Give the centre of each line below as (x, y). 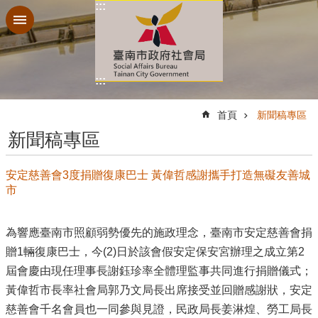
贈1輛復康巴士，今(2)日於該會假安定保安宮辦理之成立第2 (155, 251)
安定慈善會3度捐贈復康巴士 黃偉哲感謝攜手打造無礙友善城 (158, 175)
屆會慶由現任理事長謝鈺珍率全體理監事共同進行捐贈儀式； (159, 270)
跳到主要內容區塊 (53, 14)
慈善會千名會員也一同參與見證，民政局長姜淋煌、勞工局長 (159, 309)
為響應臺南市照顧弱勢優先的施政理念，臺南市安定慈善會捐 (159, 232)
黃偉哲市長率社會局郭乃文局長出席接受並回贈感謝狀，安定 (159, 290)
